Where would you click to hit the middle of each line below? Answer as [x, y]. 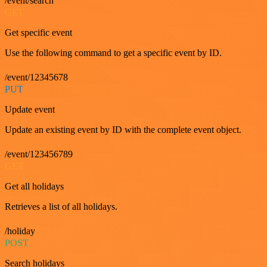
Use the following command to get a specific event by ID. [113, 52]
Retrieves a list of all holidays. [61, 206]
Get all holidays [34, 186]
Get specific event [38, 32]
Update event [30, 109]
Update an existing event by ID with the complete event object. [123, 129]
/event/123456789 [39, 154]
